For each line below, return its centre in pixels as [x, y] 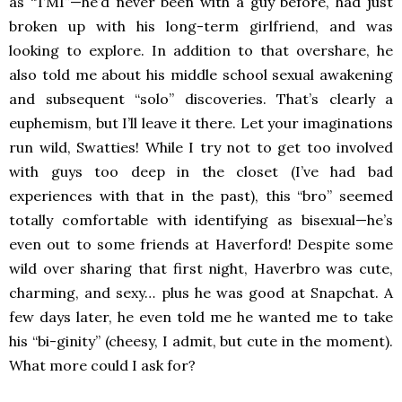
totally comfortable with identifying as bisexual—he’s [201, 220]
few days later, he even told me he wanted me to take [201, 317]
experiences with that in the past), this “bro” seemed [201, 196]
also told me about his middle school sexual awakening [201, 75]
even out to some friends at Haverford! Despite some [201, 245]
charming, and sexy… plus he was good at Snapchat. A [201, 293]
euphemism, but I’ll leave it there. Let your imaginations [201, 123]
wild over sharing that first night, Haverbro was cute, [201, 269]
